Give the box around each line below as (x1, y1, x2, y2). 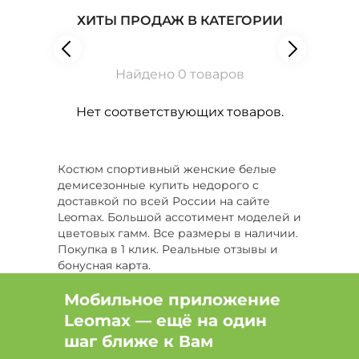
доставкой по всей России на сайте (57, 194, 270, 208)
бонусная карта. (57, 258, 151, 272)
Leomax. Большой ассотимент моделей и (57, 210, 301, 224)
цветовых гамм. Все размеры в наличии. (57, 226, 298, 240)
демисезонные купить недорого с (57, 178, 259, 192)
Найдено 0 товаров (115, 67, 244, 82)
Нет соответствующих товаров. (75, 104, 284, 119)
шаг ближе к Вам (64, 332, 213, 351)
